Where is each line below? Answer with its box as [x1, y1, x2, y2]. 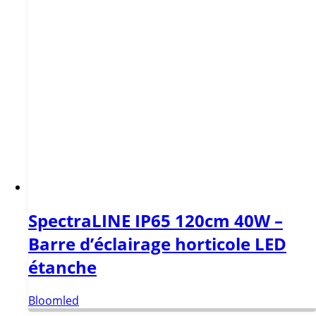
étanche [28, 255, 97, 279]
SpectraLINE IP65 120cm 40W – [28, 208, 283, 232]
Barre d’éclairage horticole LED [28, 231, 286, 255]
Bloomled [28, 292, 79, 308]
